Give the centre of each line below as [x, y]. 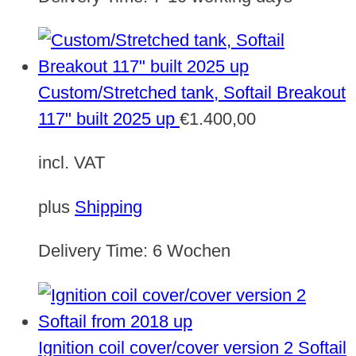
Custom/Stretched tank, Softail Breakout [192, 92]
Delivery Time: [95, 251]
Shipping [108, 207]
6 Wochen [192, 251]
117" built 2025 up [106, 118]
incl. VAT [72, 163]
